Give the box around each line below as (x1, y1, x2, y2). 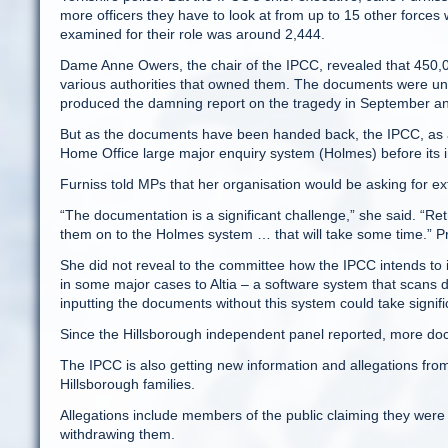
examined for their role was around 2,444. (60, 26, 325, 42)
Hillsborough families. (60, 376, 195, 392)
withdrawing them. (60, 426, 175, 442)
